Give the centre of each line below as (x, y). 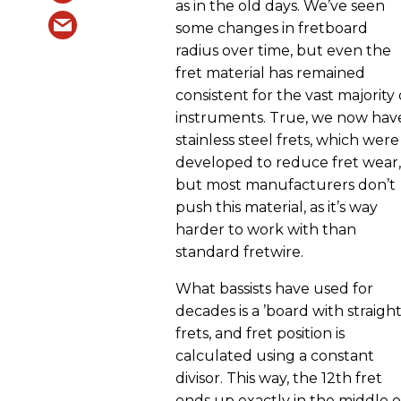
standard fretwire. (239, 252)
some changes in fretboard (272, 28)
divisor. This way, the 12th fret (279, 378)
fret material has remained (270, 73)
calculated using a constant (275, 355)
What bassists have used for (274, 288)
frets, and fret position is (260, 333)
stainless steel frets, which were (287, 140)
